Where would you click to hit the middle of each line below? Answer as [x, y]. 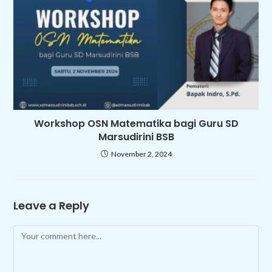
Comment [32, 233]
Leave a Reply [52, 206]
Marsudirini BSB [136, 137]
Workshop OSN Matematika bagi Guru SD [136, 124]
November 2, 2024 [141, 154]
